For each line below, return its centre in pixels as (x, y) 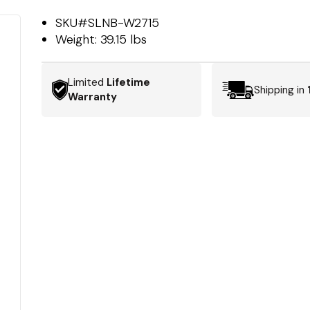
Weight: (78, 39)
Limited (88, 82)
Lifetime (129, 82)
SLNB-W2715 (124, 23)
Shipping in (280, 90)
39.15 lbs (124, 39)
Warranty (93, 97)
